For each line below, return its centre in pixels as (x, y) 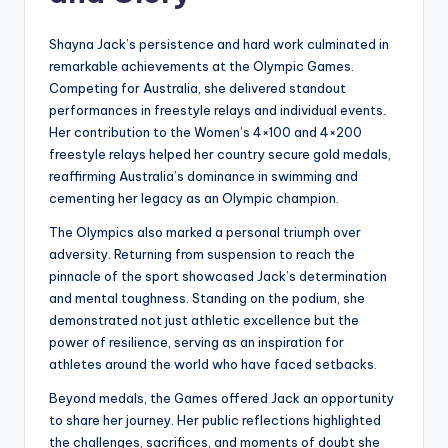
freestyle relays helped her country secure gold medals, (220, 154)
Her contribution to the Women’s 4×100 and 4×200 (205, 132)
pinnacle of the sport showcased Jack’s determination (218, 276)
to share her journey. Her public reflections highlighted (215, 420)
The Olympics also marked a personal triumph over (205, 232)
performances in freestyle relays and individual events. (217, 110)
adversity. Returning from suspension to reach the (202, 254)
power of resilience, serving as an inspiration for (196, 342)
